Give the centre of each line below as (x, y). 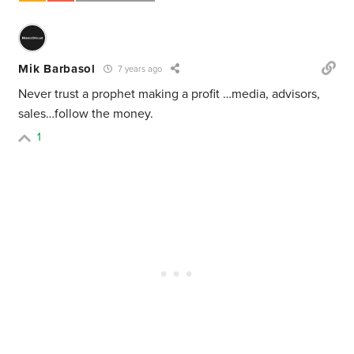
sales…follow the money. (86, 114)
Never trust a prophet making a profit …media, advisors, (169, 94)
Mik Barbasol (57, 68)
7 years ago (138, 70)
